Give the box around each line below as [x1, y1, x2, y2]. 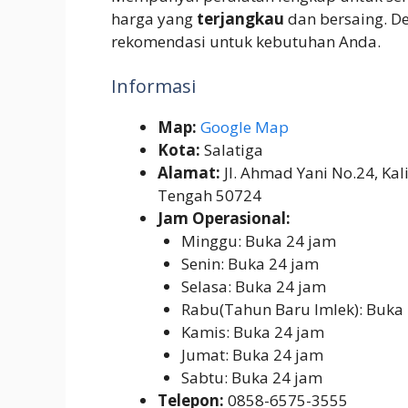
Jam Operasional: [158, 208, 291, 229]
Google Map [200, 117, 289, 138]
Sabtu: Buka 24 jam [180, 367, 322, 389]
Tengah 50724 [158, 185, 261, 207]
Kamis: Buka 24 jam [180, 321, 324, 343]
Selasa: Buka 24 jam [180, 276, 326, 298]
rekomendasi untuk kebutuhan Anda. [111, 30, 381, 52]
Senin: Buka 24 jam [180, 253, 319, 275]
